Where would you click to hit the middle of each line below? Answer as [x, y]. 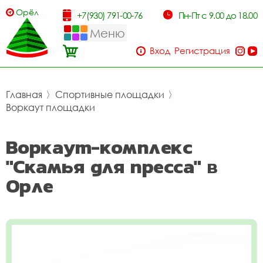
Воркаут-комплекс [99, 147]
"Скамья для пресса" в [112, 166]
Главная [24, 95]
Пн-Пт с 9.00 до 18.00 [218, 15]
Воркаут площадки [50, 107]
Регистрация [202, 50]
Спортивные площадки [110, 95]
